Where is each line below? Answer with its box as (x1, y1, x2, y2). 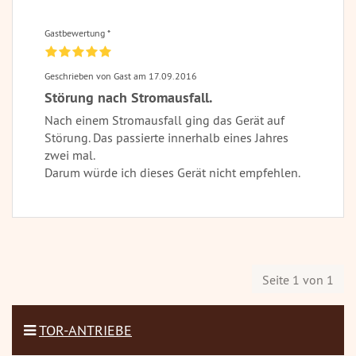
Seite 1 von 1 (262, 272, 334, 288)
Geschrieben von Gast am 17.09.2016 (44, 69, 197, 82)
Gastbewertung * (44, 26, 110, 39)
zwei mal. (44, 146, 95, 163)
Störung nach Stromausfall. (44, 87, 212, 106)
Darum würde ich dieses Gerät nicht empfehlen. (44, 164, 300, 180)
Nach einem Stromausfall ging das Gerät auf (44, 111, 284, 128)
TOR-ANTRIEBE (39, 321, 132, 340)
